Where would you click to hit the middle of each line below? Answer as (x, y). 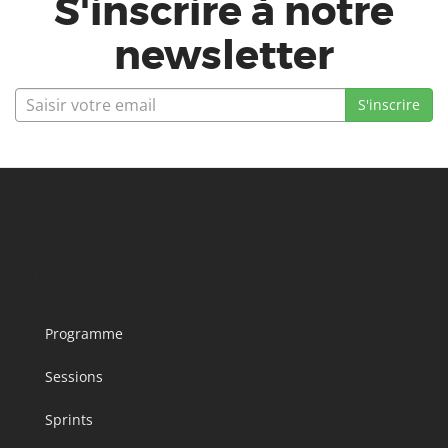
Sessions (74, 376)
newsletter (224, 56)
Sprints (69, 419)
